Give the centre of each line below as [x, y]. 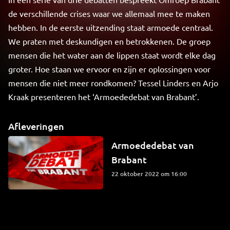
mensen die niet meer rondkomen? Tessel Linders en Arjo [113, 83]
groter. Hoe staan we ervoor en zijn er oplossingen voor [109, 69]
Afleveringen [36, 126]
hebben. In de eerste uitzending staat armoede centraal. [111, 27]
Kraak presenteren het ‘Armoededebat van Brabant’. [104, 97]
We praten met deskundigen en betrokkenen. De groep [109, 41]
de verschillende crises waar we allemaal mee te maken [109, 13]
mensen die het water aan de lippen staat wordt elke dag [112, 55]
